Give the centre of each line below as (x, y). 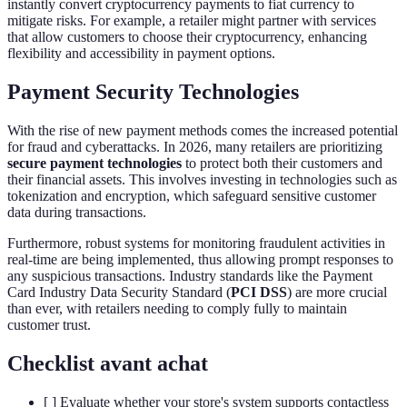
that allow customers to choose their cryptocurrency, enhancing (187, 37)
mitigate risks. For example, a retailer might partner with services (192, 21)
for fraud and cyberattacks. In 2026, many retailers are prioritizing (195, 147)
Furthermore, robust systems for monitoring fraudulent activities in (196, 243)
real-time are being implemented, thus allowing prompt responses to (200, 260)
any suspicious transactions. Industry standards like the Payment (190, 276)
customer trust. (49, 325)
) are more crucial (337, 293)
